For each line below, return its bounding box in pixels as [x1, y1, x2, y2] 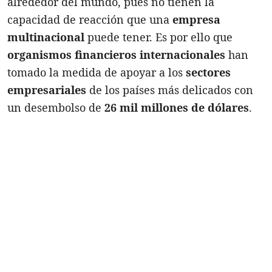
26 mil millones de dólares [104, 100, 249, 115]
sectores [186, 64, 231, 80]
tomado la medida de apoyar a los [7, 64, 186, 80]
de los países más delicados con [86, 82, 253, 97]
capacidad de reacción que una [7, 12, 172, 27]
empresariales [7, 82, 86, 97]
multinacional [7, 29, 84, 44]
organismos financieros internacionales [7, 47, 225, 62]
